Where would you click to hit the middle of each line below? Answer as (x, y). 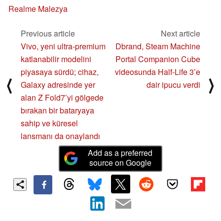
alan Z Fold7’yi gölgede (62, 97)
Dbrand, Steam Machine (158, 46)
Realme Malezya (38, 8)
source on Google (120, 162)
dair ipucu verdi (173, 84)
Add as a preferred (120, 152)
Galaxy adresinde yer (58, 84)
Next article (181, 33)
